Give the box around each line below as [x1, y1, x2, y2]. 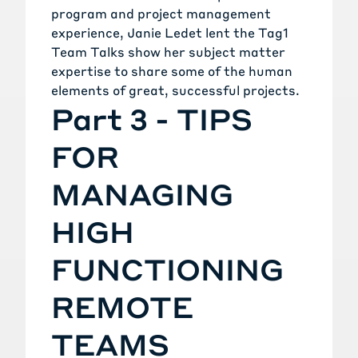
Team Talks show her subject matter [51, 43, 285, 61]
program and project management [51, 5, 271, 22]
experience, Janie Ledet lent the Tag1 [51, 24, 288, 42]
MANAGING [51, 175, 233, 213]
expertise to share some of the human [51, 62, 292, 80]
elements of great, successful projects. [51, 82, 300, 99]
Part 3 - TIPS [51, 100, 253, 138]
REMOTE [51, 288, 193, 326]
